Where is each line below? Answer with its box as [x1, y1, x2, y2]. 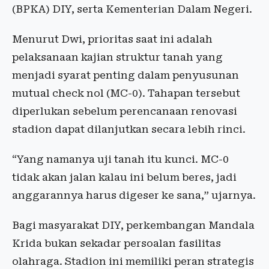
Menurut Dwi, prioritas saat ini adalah [12, 33, 213, 45]
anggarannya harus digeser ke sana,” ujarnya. [12, 189, 256, 201]
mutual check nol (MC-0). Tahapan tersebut [12, 87, 240, 99]
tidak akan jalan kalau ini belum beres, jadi [12, 171, 237, 183]
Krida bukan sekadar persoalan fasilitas [12, 237, 221, 249]
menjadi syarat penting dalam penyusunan [12, 69, 239, 81]
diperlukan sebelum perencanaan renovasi [12, 105, 237, 117]
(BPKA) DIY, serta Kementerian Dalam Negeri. [12, 3, 252, 15]
